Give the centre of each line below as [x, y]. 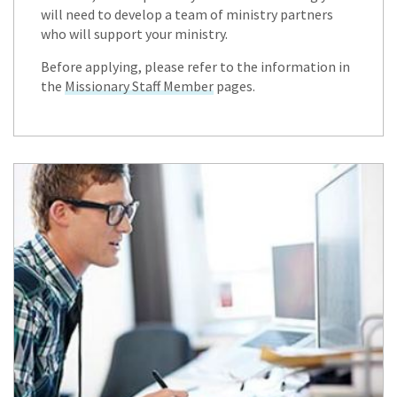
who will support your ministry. [134, 34]
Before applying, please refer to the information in [195, 67]
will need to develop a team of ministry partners [187, 15]
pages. [234, 86]
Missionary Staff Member [139, 86]
